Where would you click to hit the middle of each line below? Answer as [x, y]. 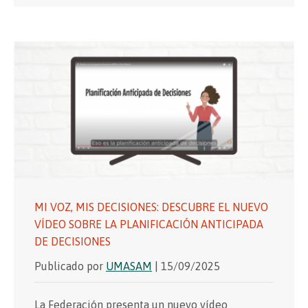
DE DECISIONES [73, 242]
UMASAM [129, 266]
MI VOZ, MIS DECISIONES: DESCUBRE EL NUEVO [151, 207]
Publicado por [70, 266]
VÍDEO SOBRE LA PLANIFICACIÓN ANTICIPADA [149, 224]
